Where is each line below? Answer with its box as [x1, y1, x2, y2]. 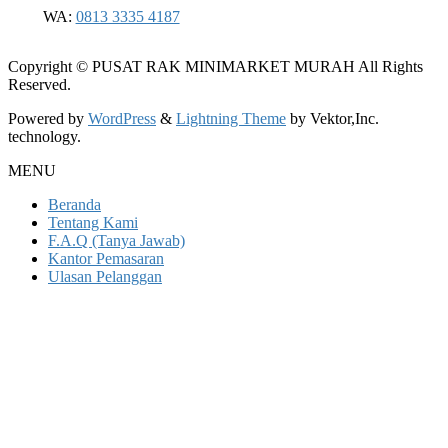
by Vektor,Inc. [286, 109, 379, 127]
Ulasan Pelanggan [48, 267, 162, 285]
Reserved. [8, 75, 71, 93]
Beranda [48, 195, 101, 213]
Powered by [8, 109, 88, 127]
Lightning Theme [176, 109, 286, 127]
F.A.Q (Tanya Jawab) [48, 231, 185, 249]
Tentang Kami [48, 213, 138, 231]
